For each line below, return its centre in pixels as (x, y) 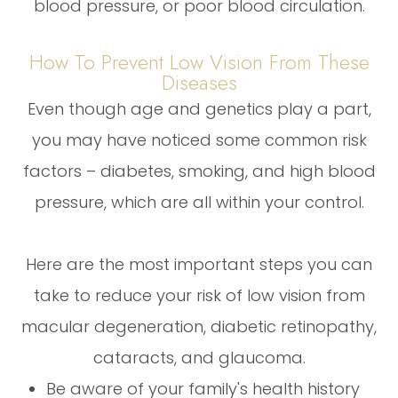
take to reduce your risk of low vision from (199, 295)
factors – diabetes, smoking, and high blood (199, 171)
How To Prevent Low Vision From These (199, 62)
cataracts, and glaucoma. (199, 357)
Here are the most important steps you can (199, 264)
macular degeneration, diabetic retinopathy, (199, 326)
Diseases (199, 82)
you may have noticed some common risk (199, 139)
